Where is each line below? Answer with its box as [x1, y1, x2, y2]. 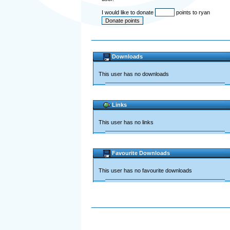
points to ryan [174, 9, 210, 15]
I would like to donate [101, 9, 155, 15]
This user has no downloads [98, 71, 169, 77]
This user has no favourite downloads [98, 167, 192, 174]
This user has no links [98, 119, 154, 125]
